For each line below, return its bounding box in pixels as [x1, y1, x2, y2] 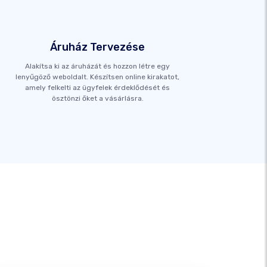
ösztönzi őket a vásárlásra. [51, 94, 144, 103]
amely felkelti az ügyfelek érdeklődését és [25, 83, 170, 92]
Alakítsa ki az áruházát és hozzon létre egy [25, 61, 170, 70]
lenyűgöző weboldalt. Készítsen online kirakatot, [15, 72, 180, 81]
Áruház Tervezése [50, 40, 145, 54]
